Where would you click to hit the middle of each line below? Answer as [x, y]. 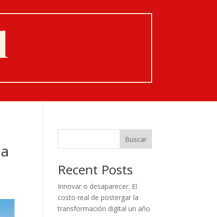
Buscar [136, 139]
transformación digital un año [104, 209]
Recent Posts [95, 170]
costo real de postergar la [98, 197]
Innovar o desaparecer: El [98, 186]
